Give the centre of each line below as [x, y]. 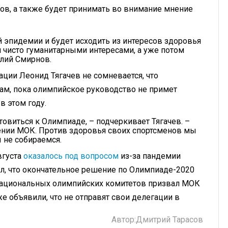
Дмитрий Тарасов [169, 220]
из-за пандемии [150, 156]
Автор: [124, 220]
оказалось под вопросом [71, 156]
